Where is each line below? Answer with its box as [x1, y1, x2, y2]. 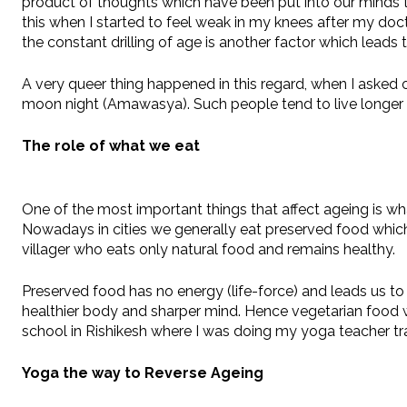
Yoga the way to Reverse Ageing [22, 364, 263, 382]
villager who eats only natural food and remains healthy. [22, 241, 395, 259]
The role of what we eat [22, 137, 200, 155]
